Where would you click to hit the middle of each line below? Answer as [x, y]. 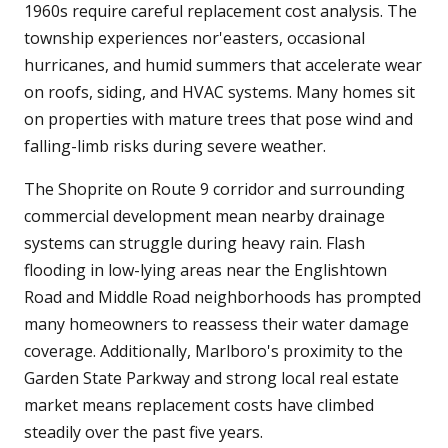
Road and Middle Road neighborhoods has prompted [222, 297]
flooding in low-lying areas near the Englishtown [205, 270]
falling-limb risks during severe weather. [175, 146]
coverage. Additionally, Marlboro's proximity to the [213, 351]
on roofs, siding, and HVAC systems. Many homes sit [219, 92]
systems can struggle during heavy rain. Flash [194, 243]
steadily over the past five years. [143, 432]
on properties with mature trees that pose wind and [218, 119]
